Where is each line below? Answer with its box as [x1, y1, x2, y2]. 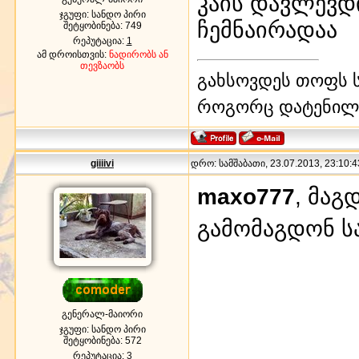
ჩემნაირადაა [197, 16, 337, 42]
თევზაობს [80, 59, 124, 71]
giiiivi [91, 157, 114, 169]
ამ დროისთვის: [36, 48, 109, 60]
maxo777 [197, 183, 295, 209]
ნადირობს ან [108, 48, 168, 60]
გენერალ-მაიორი [62, 308, 143, 320]
